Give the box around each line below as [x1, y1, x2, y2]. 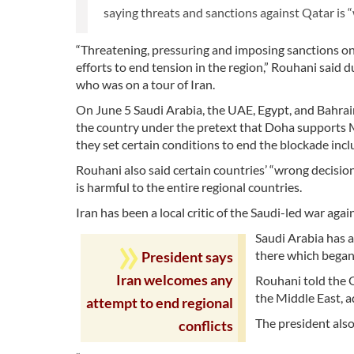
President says [141, 248, 233, 265]
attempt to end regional [86, 294, 233, 311]
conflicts [179, 317, 233, 334]
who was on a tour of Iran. [76, 76, 215, 92]
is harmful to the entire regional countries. [76, 179, 302, 194]
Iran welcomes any [116, 271, 233, 288]
